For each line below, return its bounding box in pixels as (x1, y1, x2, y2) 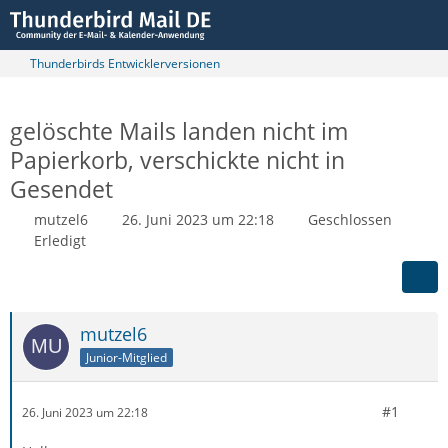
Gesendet (10, 173, 113, 205)
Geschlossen (308, 210, 392, 229)
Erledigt (34, 231, 86, 250)
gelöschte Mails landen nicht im (10, 115, 348, 147)
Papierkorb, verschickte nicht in (10, 144, 345, 176)
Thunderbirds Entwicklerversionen (30, 55, 220, 72)
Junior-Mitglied (86, 348, 167, 366)
